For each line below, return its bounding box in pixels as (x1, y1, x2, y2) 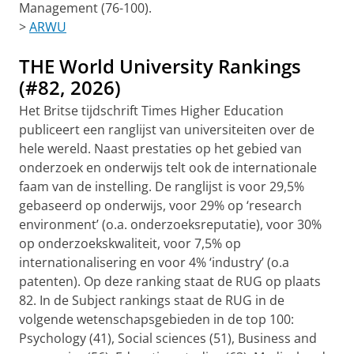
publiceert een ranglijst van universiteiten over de (19, 121, 314, 138)
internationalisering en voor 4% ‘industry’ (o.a (19, 254, 289, 271)
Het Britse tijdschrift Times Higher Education (19, 102, 284, 119)
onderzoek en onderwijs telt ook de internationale (19, 159, 317, 176)
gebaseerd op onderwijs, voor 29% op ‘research (19, 197, 302, 214)
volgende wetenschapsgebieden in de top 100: (19, 311, 294, 328)
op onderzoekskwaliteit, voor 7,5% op (19, 235, 241, 252)
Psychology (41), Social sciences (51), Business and (19, 330, 317, 347)
